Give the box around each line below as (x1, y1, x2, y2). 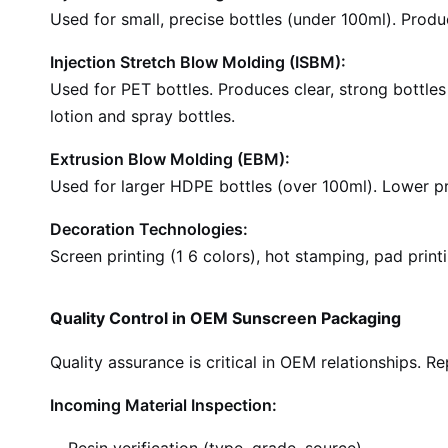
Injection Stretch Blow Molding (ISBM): (50, 52, 346, 72)
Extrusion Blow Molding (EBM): (50, 149, 290, 169)
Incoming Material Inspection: (50, 395, 277, 415)
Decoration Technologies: (50, 219, 248, 239)
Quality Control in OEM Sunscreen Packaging (50, 308, 401, 328)
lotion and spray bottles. (50, 106, 235, 126)
